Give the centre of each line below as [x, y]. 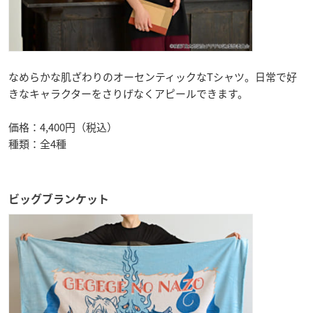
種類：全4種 [37, 144]
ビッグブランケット [59, 199]
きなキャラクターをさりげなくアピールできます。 [128, 93]
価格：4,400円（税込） [63, 127]
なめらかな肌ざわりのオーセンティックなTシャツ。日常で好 [153, 77]
